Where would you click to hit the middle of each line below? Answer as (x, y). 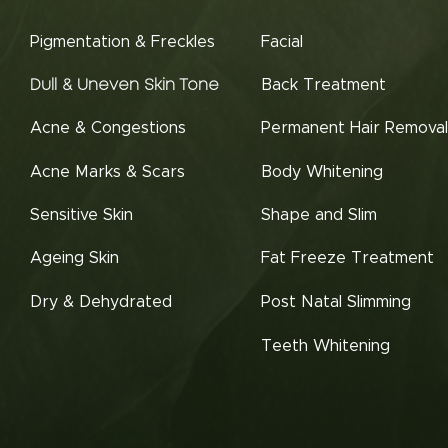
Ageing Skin (74, 257)
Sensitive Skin (81, 214)
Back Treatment (323, 84)
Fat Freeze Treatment (347, 257)
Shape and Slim (319, 214)
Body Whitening (322, 171)
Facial (282, 41)
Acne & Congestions (108, 127)
